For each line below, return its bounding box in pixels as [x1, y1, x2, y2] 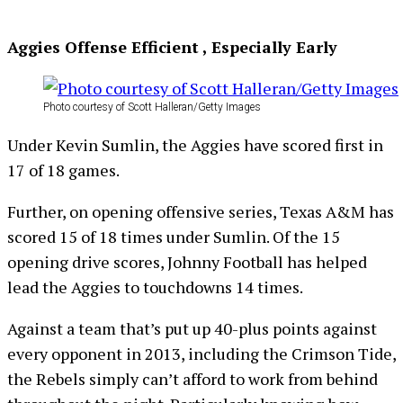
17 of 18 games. [7, 159, 120, 181]
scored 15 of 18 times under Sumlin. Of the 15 [7, 226, 340, 247]
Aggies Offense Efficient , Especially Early [7, 36, 337, 58]
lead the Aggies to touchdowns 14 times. [7, 276, 303, 298]
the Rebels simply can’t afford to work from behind [7, 368, 378, 390]
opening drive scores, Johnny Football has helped [7, 251, 367, 273]
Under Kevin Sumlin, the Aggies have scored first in [7, 134, 383, 156]
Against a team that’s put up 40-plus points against [7, 318, 377, 339]
